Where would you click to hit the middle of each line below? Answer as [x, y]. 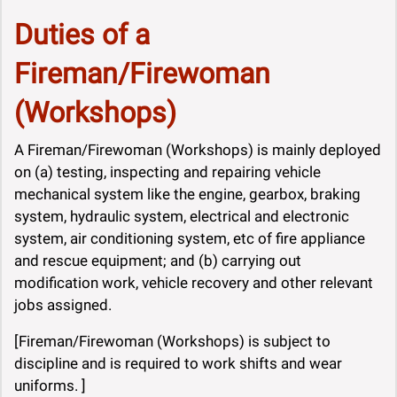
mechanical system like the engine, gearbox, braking [187, 195]
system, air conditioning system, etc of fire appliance [190, 239]
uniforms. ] [50, 386]
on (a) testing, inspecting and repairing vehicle [167, 172]
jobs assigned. [65, 305]
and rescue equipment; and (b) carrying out [158, 261]
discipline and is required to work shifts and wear [178, 364]
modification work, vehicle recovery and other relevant [194, 283]
